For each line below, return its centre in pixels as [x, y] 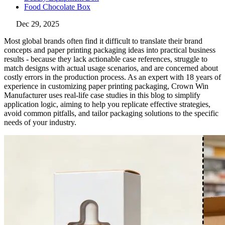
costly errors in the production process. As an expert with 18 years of [113, 77]
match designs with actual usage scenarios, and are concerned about [111, 68]
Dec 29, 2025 [38, 24]
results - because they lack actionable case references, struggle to [106, 59]
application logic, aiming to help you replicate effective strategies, [107, 104]
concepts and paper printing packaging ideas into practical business [110, 50]
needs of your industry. [40, 123]
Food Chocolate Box [57, 7]
